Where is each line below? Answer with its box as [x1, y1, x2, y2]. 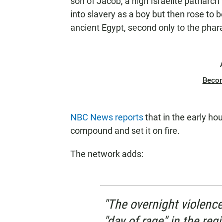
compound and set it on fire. [70, 125, 180, 136]
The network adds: [70, 149, 143, 159]
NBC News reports [70, 112, 143, 122]
